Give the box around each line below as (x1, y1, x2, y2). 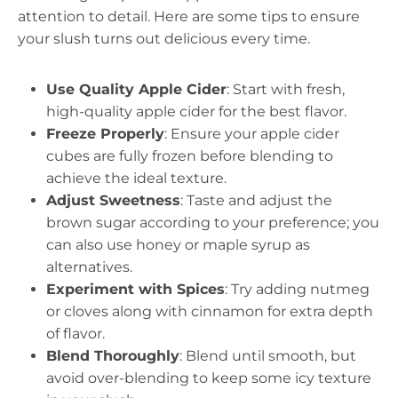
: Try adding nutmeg (225, 281, 370, 298)
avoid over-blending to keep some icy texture (46, 370, 371, 386)
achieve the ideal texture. (46, 170, 227, 187)
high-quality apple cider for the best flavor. (46, 103, 346, 120)
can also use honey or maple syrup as (46, 236, 310, 253)
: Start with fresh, (227, 81, 345, 98)
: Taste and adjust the (180, 192, 332, 209)
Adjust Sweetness (46, 192, 180, 209)
